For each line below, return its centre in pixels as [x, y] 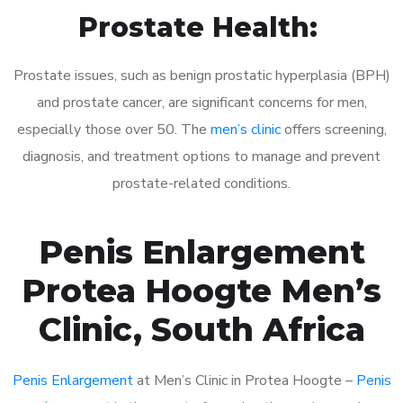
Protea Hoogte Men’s [201, 290]
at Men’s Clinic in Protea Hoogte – [244, 380]
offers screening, [333, 129]
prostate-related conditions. [201, 183]
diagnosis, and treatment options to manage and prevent [201, 156]
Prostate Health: [201, 27]
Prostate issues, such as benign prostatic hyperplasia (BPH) [201, 75]
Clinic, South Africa [201, 329]
